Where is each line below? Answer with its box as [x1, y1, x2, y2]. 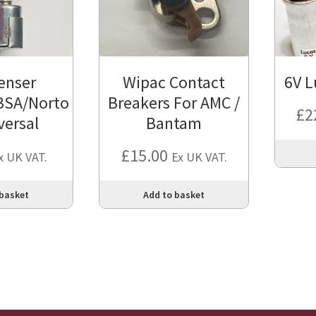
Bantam [146, 112, 202, 135]
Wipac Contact [123, 71, 226, 94]
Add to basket [143, 188, 205, 201]
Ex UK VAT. [171, 149, 227, 166]
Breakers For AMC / [108, 92, 241, 114]
